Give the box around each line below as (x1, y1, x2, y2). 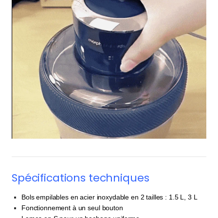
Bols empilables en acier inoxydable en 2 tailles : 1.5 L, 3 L (21, 193, 198, 201)
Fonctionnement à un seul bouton (21, 204, 123, 212)
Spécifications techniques (12, 170, 149, 186)
